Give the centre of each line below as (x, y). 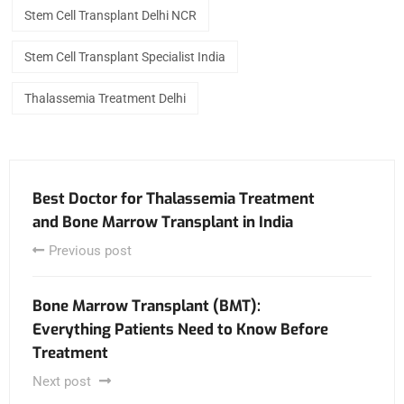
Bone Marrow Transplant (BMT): (147, 307)
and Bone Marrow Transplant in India (163, 223)
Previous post (90, 251)
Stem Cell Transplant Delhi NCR (110, 16)
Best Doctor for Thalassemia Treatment (174, 199)
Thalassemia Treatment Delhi (105, 99)
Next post (64, 382)
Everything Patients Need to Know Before (180, 330)
